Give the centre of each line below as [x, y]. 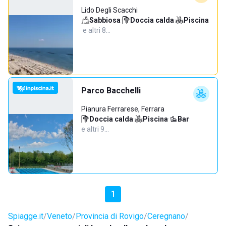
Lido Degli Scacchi [109, 10]
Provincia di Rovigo [110, 216]
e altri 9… [95, 129]
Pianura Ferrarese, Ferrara [123, 109]
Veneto [60, 216]
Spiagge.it [26, 216]
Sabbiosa [105, 20]
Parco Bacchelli [111, 91]
